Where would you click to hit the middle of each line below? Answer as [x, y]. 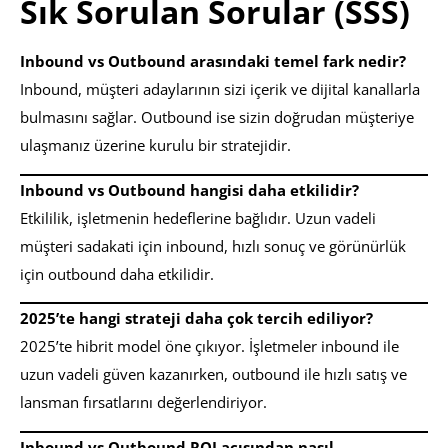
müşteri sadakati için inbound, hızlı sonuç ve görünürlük [213, 245]
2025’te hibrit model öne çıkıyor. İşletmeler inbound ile [209, 346]
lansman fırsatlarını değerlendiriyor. [143, 402]
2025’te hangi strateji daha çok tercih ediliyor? [196, 318]
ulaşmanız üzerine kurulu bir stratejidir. [155, 145]
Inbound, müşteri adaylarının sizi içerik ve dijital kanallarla [220, 89]
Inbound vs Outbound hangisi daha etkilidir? [189, 189]
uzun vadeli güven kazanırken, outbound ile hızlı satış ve [213, 374]
